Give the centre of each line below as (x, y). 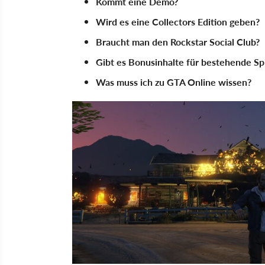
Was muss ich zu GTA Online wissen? (174, 82)
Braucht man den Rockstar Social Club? (178, 42)
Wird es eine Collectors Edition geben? (178, 22)
